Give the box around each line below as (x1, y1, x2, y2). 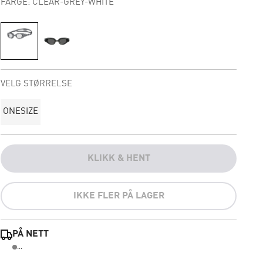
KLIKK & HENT (87, 154, 150, 163)
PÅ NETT (12, 230, 49, 239)
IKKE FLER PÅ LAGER (73, 191, 164, 201)
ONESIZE (3, 107, 39, 116)
